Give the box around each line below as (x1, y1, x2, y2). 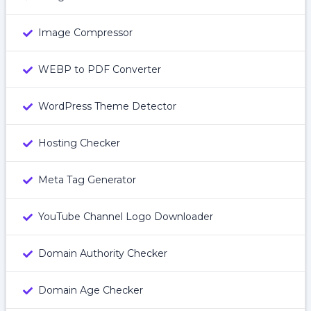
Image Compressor (38, 26, 133, 39)
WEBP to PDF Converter (38, 63, 161, 76)
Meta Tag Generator (38, 174, 136, 186)
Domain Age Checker (38, 284, 143, 296)
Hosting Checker (38, 137, 120, 149)
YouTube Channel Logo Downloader (38, 210, 213, 223)
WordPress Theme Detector (38, 100, 176, 112)
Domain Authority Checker (38, 247, 167, 260)
